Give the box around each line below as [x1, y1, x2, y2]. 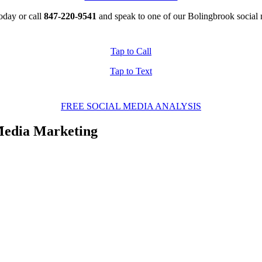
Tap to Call [111, 46, 151, 56]
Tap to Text [110, 65, 152, 76]
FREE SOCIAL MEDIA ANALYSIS [61, 101, 201, 111]
